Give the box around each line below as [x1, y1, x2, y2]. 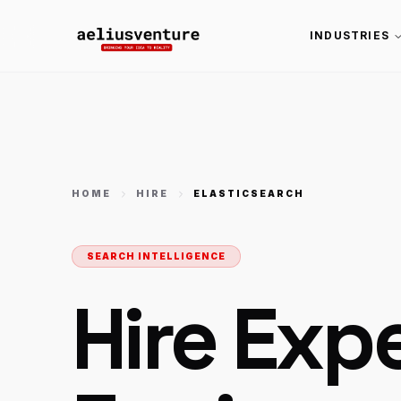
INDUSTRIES [309, 29, 389, 42]
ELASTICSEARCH [193, 188, 304, 199]
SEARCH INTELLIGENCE [87, 251, 226, 261]
